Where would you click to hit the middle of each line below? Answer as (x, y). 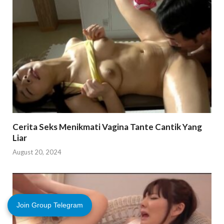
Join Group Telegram (50, 205)
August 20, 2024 (37, 152)
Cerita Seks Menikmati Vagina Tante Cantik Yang (107, 126)
